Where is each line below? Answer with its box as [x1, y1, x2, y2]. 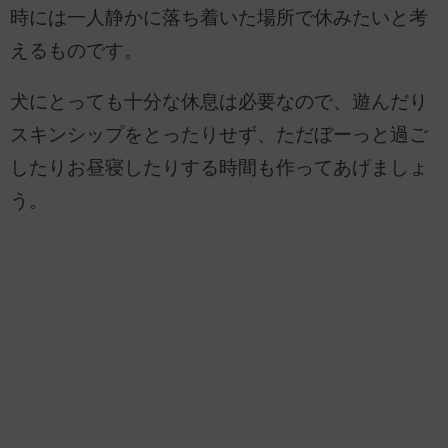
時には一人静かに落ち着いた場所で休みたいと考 [10, 6, 428, 28]
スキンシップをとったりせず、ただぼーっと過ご [10, 124, 428, 146]
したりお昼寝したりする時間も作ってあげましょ [10, 157, 428, 179]
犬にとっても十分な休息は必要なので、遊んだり [10, 91, 428, 113]
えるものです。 [10, 39, 143, 61]
